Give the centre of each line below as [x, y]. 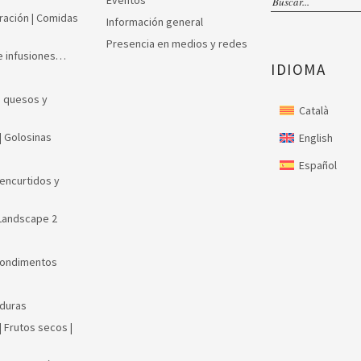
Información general [155, 22]
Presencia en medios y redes [177, 44]
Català [313, 111]
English [315, 137]
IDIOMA [298, 69]
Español [317, 165]
